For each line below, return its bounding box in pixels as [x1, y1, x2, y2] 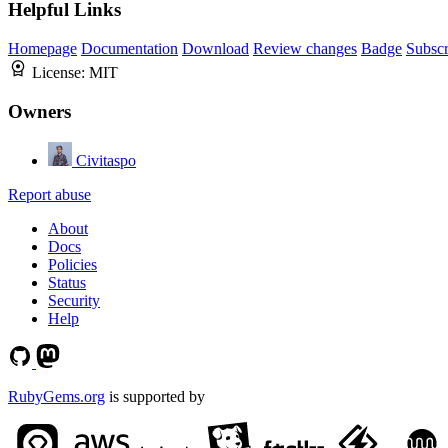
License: [32, 64, 89, 82]
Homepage [8, 40, 77, 58]
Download [182, 40, 249, 58]
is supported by [105, 387, 205, 405]
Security [48, 291, 100, 309]
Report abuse [8, 185, 91, 203]
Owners [8, 100, 71, 122]
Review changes [253, 40, 357, 58]
